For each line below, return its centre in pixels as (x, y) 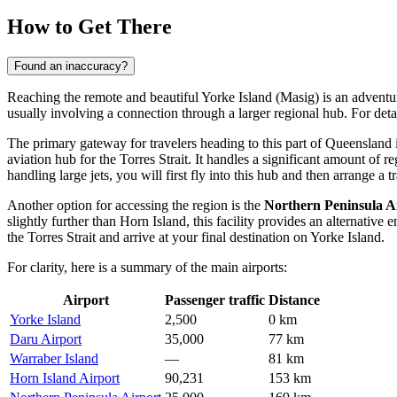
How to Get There (90, 27)
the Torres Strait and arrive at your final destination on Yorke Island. (196, 237)
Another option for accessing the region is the (136, 206)
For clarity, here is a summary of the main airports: (147, 268)
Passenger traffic (215, 300)
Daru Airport (46, 339)
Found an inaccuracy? (71, 66)
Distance (294, 300)
